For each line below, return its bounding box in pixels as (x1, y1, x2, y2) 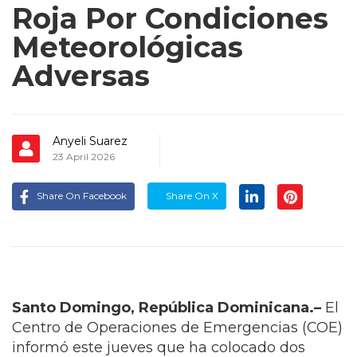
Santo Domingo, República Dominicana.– (12, 299, 321, 317)
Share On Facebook (37, 190, 127, 202)
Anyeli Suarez (53, 134, 127, 149)
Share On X (163, 190, 218, 202)
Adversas (12, 58, 150, 94)
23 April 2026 (53, 151, 115, 163)
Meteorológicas (12, 29, 243, 65)
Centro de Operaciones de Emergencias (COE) (12, 319, 343, 337)
